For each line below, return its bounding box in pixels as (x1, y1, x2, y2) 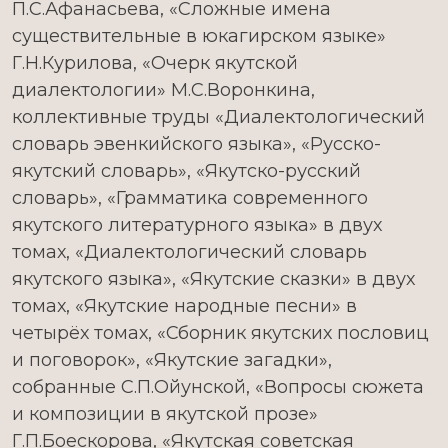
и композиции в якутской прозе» (12, 403, 318, 425)
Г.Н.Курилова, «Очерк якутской (12, 52, 298, 74)
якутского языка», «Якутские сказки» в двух (12, 268, 415, 290)
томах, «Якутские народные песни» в (12, 295, 357, 317)
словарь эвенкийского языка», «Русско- (12, 133, 381, 155)
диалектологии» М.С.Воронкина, (12, 79, 315, 101)
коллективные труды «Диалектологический (12, 106, 425, 128)
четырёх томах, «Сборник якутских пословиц (12, 322, 429, 344)
